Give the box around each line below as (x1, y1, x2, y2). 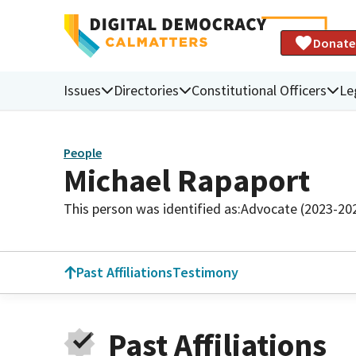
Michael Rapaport (64, 160, 310, 200)
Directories (114, 80, 179, 99)
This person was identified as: (64, 199, 241, 218)
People (64, 145, 102, 161)
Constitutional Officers (192, 80, 327, 99)
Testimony (172, 263, 238, 281)
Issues (64, 80, 101, 99)
